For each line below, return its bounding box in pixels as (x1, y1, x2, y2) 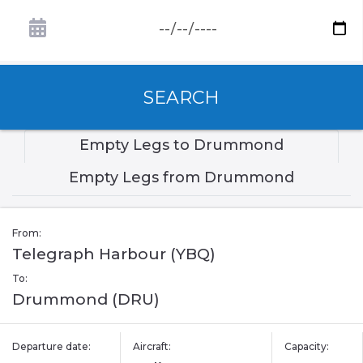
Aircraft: (133, 340, 172, 353)
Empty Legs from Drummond (69, 169, 294, 187)
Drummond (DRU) (12, 290, 160, 310)
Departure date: (12, 340, 91, 353)
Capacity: (284, 340, 329, 353)
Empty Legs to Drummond (79, 136, 284, 155)
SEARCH (143, 86, 220, 109)
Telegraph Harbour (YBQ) (12, 245, 216, 264)
